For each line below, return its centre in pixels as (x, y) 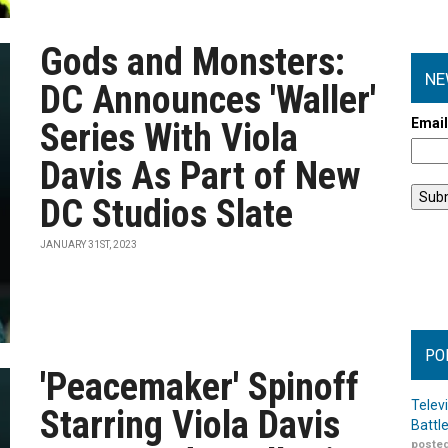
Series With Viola (169, 138)
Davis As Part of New (201, 176)
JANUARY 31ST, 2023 (89, 244)
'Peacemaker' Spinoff (200, 387)
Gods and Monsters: (193, 62)
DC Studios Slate (167, 214)
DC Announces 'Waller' (208, 100)
